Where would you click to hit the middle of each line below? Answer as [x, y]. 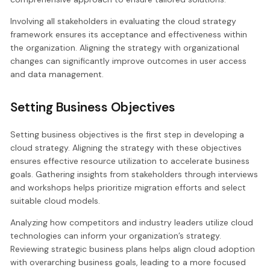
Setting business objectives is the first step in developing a [127, 134]
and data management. [57, 74]
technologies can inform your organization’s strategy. [116, 235]
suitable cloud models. [55, 200]
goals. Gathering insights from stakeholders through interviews [134, 174]
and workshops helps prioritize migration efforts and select [128, 187]
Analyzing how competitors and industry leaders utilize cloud [132, 222]
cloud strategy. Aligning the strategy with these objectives [126, 147]
